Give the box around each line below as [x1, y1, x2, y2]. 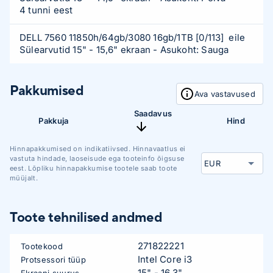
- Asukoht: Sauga [153, 43, 229, 55]
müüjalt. [10, 173, 38, 182]
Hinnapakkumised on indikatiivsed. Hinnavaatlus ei [10, 144, 186, 153]
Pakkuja [38, 115, 69, 126]
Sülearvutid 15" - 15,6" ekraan [19, 43, 154, 55]
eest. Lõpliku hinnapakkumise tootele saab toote [10, 163, 177, 172]
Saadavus [133, 108, 172, 118]
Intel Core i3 [138, 253, 193, 265]
